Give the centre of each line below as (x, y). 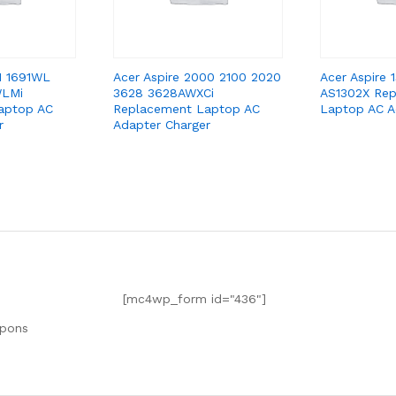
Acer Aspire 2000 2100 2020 (197, 76)
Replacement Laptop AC (187, 108)
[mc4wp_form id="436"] (194, 298)
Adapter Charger (162, 124)
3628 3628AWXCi (164, 92)
